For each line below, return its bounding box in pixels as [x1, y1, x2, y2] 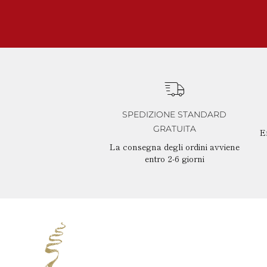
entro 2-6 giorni [144, 152, 204, 164]
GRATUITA [153, 123, 196, 134]
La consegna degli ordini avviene [109, 140, 240, 153]
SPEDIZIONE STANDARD [122, 108, 227, 120]
